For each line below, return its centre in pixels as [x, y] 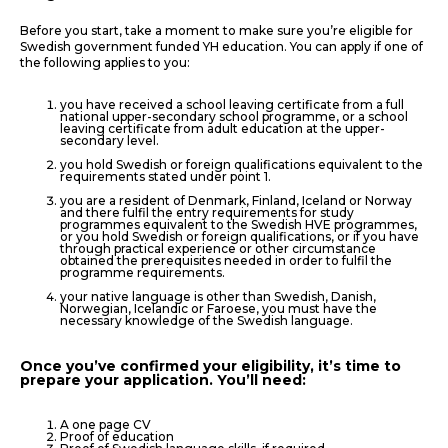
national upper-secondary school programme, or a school [234, 116]
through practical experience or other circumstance [218, 248]
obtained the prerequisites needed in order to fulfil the [226, 260]
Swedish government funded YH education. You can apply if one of [221, 46]
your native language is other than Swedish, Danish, [218, 296]
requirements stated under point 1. [165, 176]
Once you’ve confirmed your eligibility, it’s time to [210, 366]
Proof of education [117, 436]
